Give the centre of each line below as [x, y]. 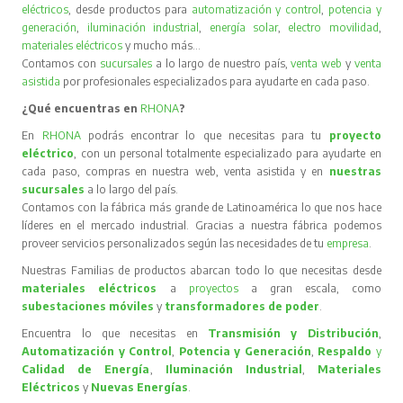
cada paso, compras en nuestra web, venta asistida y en [175, 171]
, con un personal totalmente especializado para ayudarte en [228, 153]
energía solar [243, 27]
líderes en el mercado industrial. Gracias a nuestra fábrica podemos [201, 225]
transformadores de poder [242, 306]
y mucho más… [162, 45]
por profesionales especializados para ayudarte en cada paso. [215, 81]
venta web [317, 63]
